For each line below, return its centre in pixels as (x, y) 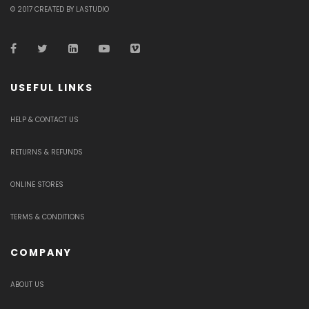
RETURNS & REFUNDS (47, 152)
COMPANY (41, 253)
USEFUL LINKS (52, 88)
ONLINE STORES (37, 185)
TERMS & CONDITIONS (48, 217)
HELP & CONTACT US (44, 120)
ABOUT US (27, 285)
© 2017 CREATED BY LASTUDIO (60, 10)
